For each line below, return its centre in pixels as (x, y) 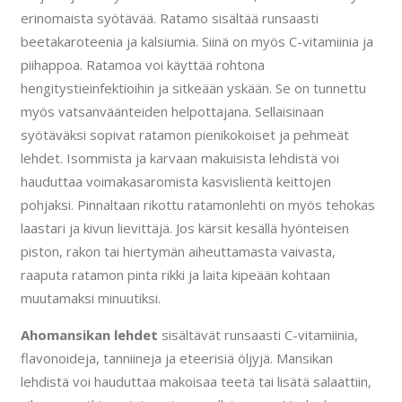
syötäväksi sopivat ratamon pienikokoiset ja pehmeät (184, 135)
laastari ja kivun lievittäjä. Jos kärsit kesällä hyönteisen (184, 228)
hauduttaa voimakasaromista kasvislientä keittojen (175, 182)
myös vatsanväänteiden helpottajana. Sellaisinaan (172, 112)
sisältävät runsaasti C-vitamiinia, (258, 335)
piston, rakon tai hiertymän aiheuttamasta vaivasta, (178, 252)
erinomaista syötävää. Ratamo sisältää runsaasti (169, 18)
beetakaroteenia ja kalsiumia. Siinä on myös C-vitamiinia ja (197, 42)
